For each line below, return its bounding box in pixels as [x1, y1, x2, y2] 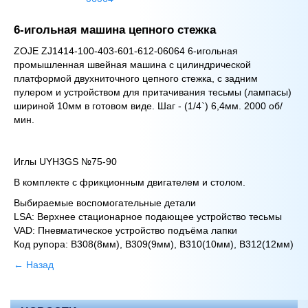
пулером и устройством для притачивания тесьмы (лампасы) [14, 87, 291, 98]
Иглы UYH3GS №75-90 [14, 156, 117, 167]
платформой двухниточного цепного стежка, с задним [14, 73, 258, 84]
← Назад [14, 259, 54, 270]
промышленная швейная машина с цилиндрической [14, 59, 251, 70]
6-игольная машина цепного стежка [14, 23, 216, 36]
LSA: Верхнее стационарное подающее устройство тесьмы [14, 211, 285, 222]
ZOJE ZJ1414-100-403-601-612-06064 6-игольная [14, 45, 238, 56]
